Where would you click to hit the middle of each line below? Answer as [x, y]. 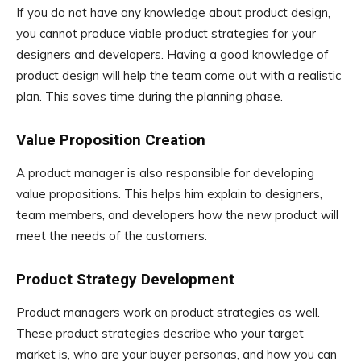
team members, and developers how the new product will [177, 215]
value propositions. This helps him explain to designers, [169, 194]
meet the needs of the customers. [112, 236]
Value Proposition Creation [111, 140]
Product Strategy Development [125, 280]
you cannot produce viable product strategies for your [166, 34]
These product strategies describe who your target [160, 334]
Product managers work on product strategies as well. [168, 313]
